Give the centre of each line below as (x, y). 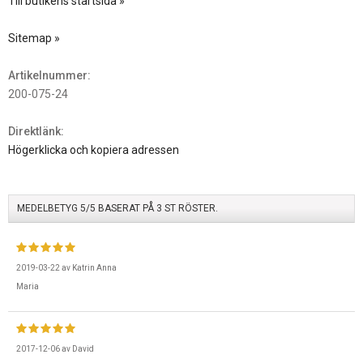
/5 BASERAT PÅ (121, 208)
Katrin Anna (94, 267)
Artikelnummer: (49, 75)
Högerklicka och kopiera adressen (94, 149)
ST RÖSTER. (190, 208)
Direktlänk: (36, 131)
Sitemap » (34, 38)
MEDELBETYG (49, 208)
